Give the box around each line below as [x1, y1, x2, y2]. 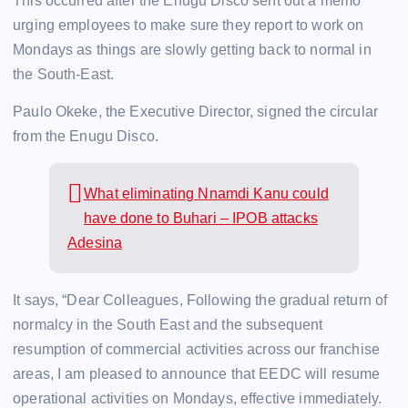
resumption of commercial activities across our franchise [13, 341, 380, 357]
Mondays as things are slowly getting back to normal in [13, 41, 372, 57]
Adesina [67, 234, 123, 250]
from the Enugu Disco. [13, 127, 159, 144]
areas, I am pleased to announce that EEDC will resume [13, 365, 381, 382]
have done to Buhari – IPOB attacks [84, 209, 318, 226]
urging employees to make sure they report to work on [13, 16, 364, 33]
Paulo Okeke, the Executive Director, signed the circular [13, 103, 378, 119]
